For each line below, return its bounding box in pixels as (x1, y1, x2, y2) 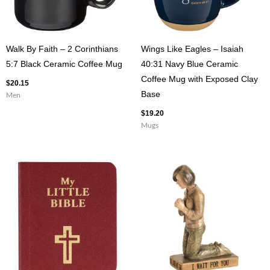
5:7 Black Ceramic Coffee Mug (6, 60, 122, 69)
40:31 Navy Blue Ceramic (141, 60, 238, 69)
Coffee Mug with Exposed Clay (141, 75, 258, 84)
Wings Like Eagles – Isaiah (141, 45, 243, 54)
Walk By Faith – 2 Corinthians (6, 45, 118, 54)
